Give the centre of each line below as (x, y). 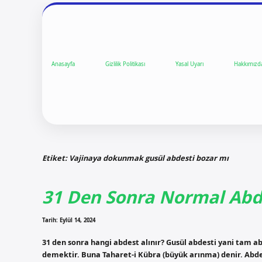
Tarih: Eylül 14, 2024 (69, 220)
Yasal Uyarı (189, 64)
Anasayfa (63, 64)
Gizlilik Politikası (125, 64)
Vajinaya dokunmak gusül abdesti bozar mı (149, 158)
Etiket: (56, 158)
